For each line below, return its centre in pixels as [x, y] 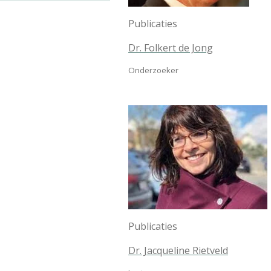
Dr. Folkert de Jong [171, 47]
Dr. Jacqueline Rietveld [178, 250]
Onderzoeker [153, 70]
